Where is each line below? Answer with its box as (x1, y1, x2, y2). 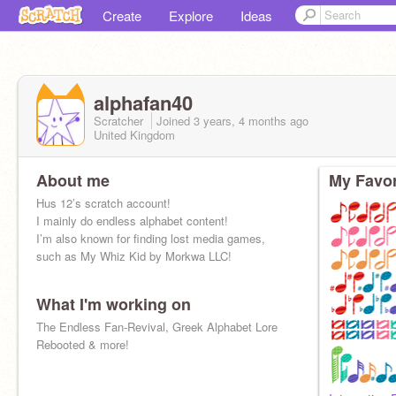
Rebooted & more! (36, 336, 129, 353)
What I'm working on (36, 293, 191, 316)
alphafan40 (94, 88, 193, 117)
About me (36, 169, 110, 192)
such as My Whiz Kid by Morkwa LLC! (36, 247, 232, 264)
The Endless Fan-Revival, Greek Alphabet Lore (36, 318, 278, 335)
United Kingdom (94, 126, 175, 143)
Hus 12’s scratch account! (36, 194, 171, 211)
